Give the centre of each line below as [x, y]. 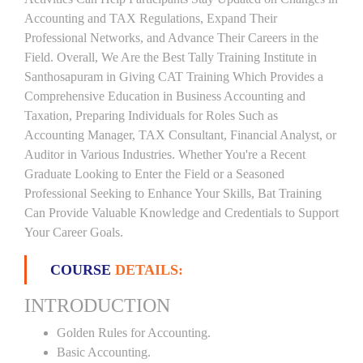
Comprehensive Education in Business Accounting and [165, 96]
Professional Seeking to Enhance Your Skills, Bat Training [173, 193]
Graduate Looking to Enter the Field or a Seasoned [154, 174]
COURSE [83, 270]
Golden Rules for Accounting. [134, 333]
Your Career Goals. [74, 232]
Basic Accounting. [104, 352]
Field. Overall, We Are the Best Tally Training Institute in [171, 57]
